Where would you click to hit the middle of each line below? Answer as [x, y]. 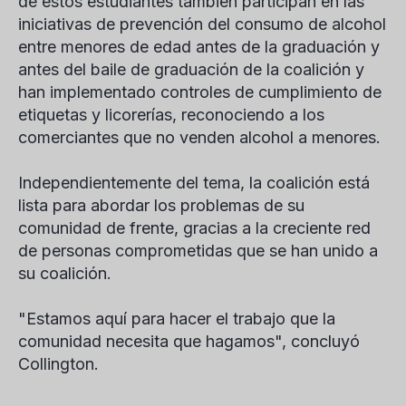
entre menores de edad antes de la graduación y [199, 47]
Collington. [58, 364]
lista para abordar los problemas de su [161, 205]
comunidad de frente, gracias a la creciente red [194, 228]
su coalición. [65, 273]
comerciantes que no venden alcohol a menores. [199, 137]
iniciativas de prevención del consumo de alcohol [202, 24]
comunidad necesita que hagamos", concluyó [189, 341]
